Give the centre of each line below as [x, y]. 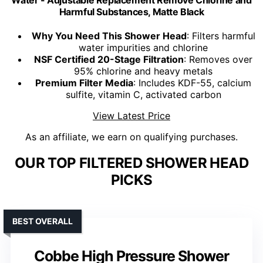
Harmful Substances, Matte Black [131, 12]
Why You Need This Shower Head [109, 36]
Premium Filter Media [84, 83]
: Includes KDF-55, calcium [192, 83]
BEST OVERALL [43, 221]
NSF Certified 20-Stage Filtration [109, 60]
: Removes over [218, 60]
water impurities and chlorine [143, 48]
